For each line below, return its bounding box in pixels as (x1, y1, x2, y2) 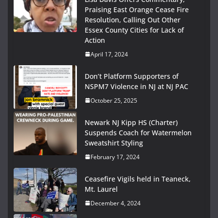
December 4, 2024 (91, 199, 141, 207)
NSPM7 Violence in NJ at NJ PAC (85, 81, 188, 91)
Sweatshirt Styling (85, 138, 143, 147)
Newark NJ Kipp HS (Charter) (85, 117, 178, 127)
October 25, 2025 (91, 96, 137, 105)
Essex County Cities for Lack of (85, 25, 184, 35)
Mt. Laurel (85, 184, 118, 194)
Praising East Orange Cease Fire (85, 4, 189, 14)
